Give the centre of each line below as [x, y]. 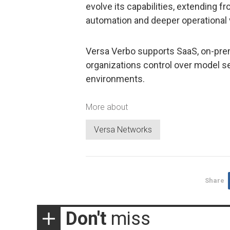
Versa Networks [123, 129]
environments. [115, 79]
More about [107, 107]
